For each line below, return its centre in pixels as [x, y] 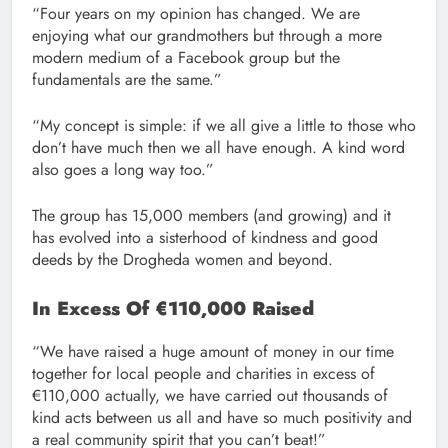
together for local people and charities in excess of [203, 374]
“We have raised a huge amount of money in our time [213, 352]
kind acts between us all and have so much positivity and [222, 418]
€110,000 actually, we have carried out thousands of [210, 396]
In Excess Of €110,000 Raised [173, 309]
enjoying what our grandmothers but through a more [207, 36]
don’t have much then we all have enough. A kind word [218, 148]
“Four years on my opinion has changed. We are [196, 14]
